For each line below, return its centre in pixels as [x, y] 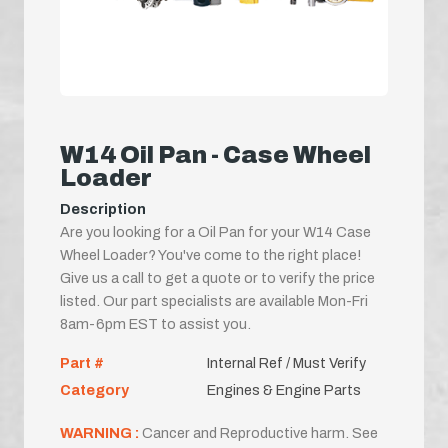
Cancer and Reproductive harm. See [260, 432]
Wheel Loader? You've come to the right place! [210, 254]
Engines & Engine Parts [283, 389]
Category [94, 389]
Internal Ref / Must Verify [286, 362]
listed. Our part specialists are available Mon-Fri [214, 300]
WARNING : [101, 432]
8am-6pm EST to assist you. [155, 323]
